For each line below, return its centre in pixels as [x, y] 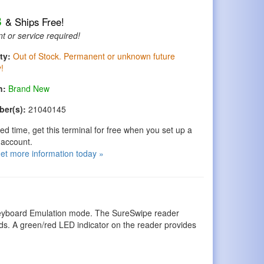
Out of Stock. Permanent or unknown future [94, 56]
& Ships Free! [35, 22]
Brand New [29, 88]
